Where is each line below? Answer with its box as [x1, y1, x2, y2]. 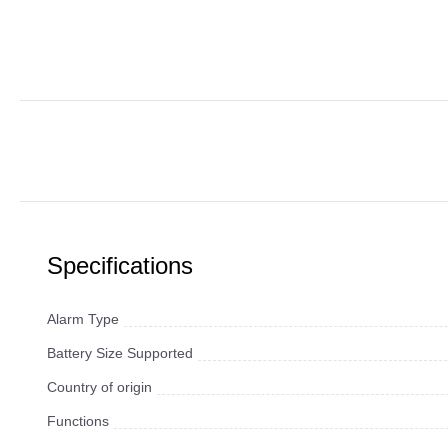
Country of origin [47, 379, 152, 396]
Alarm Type [47, 311, 119, 328]
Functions [47, 413, 109, 430]
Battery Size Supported [47, 345, 193, 362]
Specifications [47, 252, 193, 280]
